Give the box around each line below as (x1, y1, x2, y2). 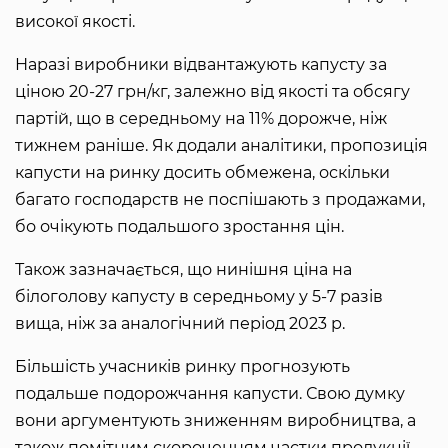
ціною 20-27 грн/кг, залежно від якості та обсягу (15, 81, 410, 101)
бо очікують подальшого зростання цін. (15, 216, 344, 236)
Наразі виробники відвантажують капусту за (15, 54, 387, 74)
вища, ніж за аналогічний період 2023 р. (15, 313, 345, 333)
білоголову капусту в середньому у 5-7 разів (15, 286, 383, 306)
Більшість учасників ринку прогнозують (15, 356, 350, 376)
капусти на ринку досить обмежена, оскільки (15, 162, 390, 182)
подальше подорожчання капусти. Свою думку (15, 383, 405, 403)
